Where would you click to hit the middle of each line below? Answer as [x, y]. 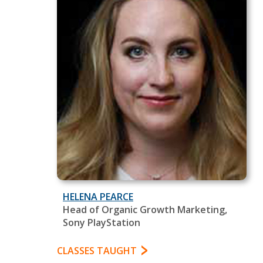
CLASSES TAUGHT [97, 250]
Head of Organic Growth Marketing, [145, 209]
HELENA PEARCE [98, 196]
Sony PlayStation [102, 222]
